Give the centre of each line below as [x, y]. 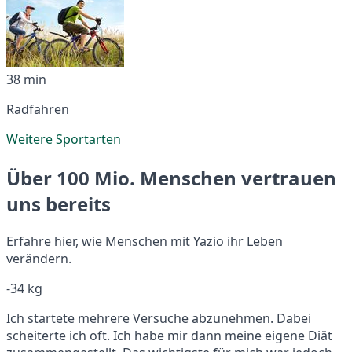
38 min [26, 79]
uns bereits [59, 203]
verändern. [39, 258]
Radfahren [38, 109]
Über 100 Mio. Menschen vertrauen [171, 178]
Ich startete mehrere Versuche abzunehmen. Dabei [159, 318]
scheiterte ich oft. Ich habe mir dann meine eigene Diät [169, 335]
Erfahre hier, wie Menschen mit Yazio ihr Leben [145, 241]
